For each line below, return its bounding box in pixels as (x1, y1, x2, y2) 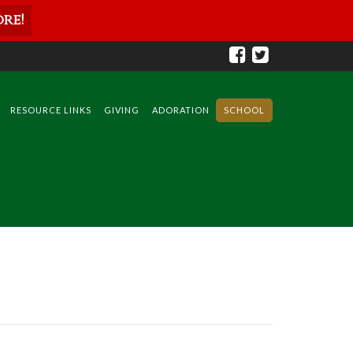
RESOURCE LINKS (10, 105, 91, 115)
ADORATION (152, 105, 210, 115)
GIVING (104, 105, 139, 115)
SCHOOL (224, 105, 265, 115)
